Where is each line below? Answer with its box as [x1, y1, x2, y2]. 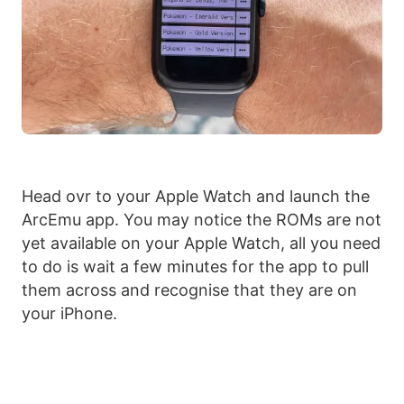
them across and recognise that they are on [22, 280, 357, 300]
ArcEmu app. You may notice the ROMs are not [22, 210, 381, 230]
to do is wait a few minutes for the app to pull [22, 257, 369, 277]
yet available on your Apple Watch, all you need [22, 234, 381, 253]
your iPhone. [22, 304, 117, 324]
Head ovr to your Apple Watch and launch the [22, 187, 370, 207]
